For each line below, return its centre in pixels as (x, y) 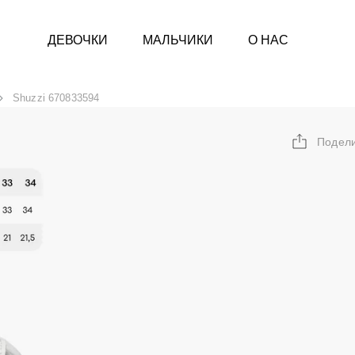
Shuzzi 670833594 (56, 98)
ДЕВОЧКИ (78, 40)
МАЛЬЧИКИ (178, 40)
